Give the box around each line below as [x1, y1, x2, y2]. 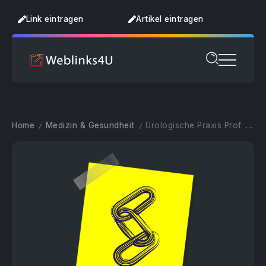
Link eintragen [26, 14, 84, 24]
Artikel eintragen [136, 14, 204, 24]
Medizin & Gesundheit [45, 121, 135, 130]
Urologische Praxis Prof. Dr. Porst [145, 121, 246, 130]
